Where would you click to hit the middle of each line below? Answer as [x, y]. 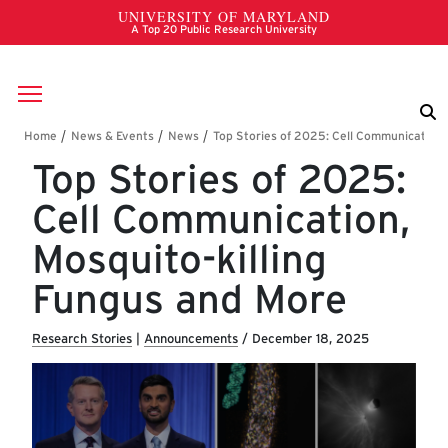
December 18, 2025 [310, 339]
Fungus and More [189, 299]
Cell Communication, [221, 219]
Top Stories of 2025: [219, 179]
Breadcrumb [100, 143]
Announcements [191, 339]
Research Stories [82, 339]
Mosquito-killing [179, 259]
